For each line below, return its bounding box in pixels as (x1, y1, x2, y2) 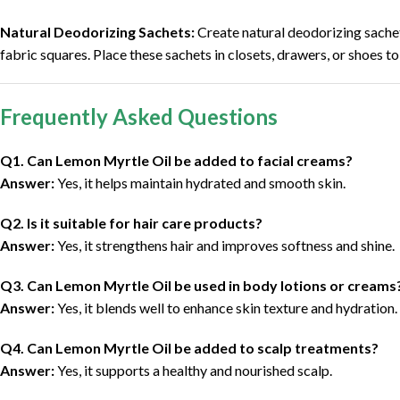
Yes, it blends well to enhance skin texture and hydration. (54, 299, 397, 317)
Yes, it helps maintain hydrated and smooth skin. (54, 174, 346, 192)
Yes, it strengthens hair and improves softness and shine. (54, 237, 395, 254)
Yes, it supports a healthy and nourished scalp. (54, 362, 332, 379)
